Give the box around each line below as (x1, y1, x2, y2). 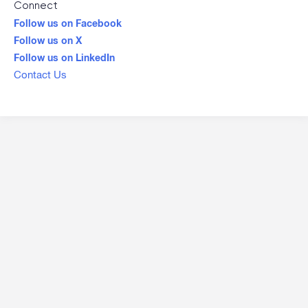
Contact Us (14, 69, 67, 80)
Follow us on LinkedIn (14, 52, 115, 63)
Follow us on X (14, 34, 82, 46)
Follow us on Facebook (14, 17, 122, 29)
